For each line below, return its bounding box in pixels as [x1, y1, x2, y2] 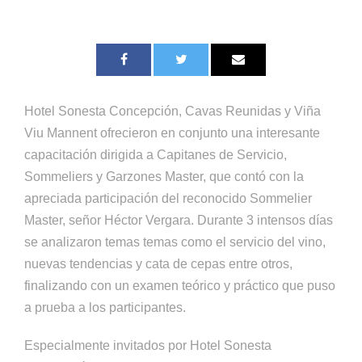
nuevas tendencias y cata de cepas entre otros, [24, 256, 293, 271]
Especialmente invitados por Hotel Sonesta [24, 338, 271, 352]
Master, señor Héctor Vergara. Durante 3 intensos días [24, 213, 333, 227]
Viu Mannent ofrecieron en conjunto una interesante [24, 125, 320, 140]
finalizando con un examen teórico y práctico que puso [24, 278, 335, 293]
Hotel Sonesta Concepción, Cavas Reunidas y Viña [24, 103, 321, 118]
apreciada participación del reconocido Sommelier [24, 191, 312, 205]
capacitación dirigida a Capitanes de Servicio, [24, 147, 287, 162]
